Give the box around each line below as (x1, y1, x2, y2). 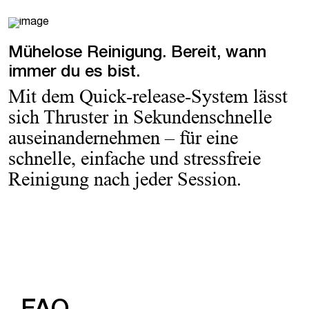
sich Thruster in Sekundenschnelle (8, 106, 272, 128)
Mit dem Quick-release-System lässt (8, 85, 288, 107)
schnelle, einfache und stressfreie (8, 147, 261, 169)
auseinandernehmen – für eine (8, 126, 238, 148)
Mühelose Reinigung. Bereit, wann (8, 45, 266, 62)
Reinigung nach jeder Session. (8, 168, 241, 190)
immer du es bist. (8, 64, 140, 81)
